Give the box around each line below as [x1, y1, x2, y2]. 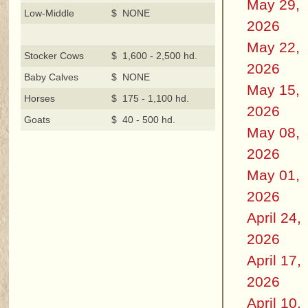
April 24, [246, 210, 301, 226]
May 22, [246, 39, 300, 56]
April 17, [246, 252, 301, 269]
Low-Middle [24, 7, 75, 19]
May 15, [246, 82, 300, 98]
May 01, [246, 167, 300, 184]
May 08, [246, 124, 300, 141]
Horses [24, 92, 56, 104]
